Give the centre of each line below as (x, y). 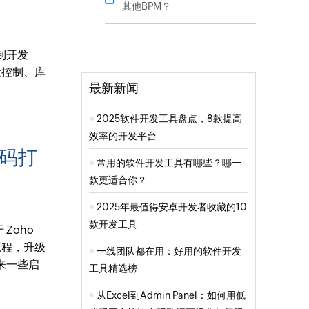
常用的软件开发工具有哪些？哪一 (169, 162)
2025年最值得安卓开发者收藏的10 (171, 207)
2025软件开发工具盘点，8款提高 (169, 118)
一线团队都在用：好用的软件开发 (169, 251)
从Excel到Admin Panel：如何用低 (171, 295)
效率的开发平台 (122, 136)
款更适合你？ (118, 180)
